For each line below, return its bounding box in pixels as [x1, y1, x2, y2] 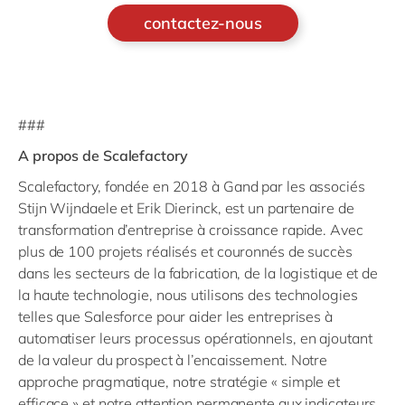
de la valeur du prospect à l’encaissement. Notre [18, 351, 328, 369]
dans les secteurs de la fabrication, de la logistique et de [18, 264, 379, 282]
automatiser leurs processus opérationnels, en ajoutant [18, 329, 372, 347]
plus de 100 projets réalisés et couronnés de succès [18, 242, 353, 260]
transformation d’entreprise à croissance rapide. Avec [18, 221, 363, 239]
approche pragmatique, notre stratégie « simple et [18, 372, 341, 391]
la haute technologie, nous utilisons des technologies [18, 286, 358, 304]
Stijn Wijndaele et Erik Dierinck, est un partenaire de [18, 199, 354, 217]
